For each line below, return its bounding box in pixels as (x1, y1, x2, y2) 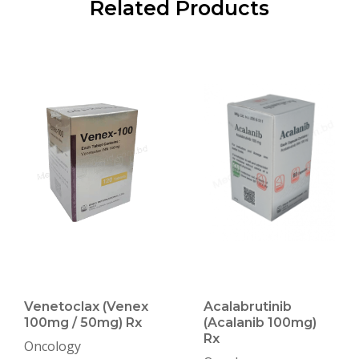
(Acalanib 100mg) (204, 315, 317, 331)
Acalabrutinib (204, 299, 292, 315)
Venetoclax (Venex (24, 299, 148, 315)
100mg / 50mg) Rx (24, 315, 142, 331)
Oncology (24, 337, 81, 356)
